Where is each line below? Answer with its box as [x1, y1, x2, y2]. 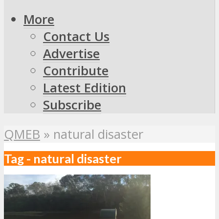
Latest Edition [43, 79, 126, 96]
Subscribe [43, 96, 101, 113]
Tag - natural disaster [4, 151, 122, 166]
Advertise [43, 44, 100, 62]
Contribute [43, 62, 109, 79]
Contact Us [43, 27, 109, 45]
